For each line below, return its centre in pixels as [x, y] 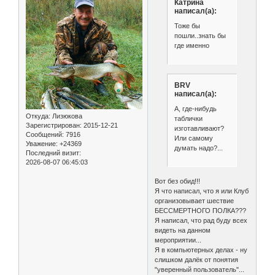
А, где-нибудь [195, 108]
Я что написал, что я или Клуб [202, 191]
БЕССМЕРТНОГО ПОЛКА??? [201, 211]
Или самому [193, 138]
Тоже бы [187, 25]
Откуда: [38, 116]
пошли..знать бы [200, 35]
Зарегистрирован [53, 125]
